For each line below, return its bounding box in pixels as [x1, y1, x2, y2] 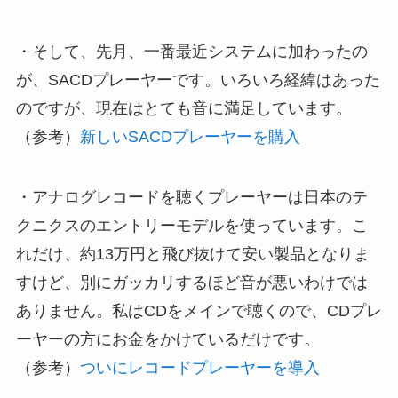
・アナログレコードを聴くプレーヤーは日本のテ [15, 187, 368, 206]
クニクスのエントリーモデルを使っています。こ [15, 216, 368, 235]
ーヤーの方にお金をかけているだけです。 [15, 330, 320, 348]
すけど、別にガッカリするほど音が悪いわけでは [15, 273, 368, 291]
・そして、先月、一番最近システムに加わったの [15, 42, 368, 60]
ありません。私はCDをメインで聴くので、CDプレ [15, 301, 382, 320]
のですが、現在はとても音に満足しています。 [15, 99, 352, 117]
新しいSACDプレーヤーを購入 [79, 127, 300, 146]
